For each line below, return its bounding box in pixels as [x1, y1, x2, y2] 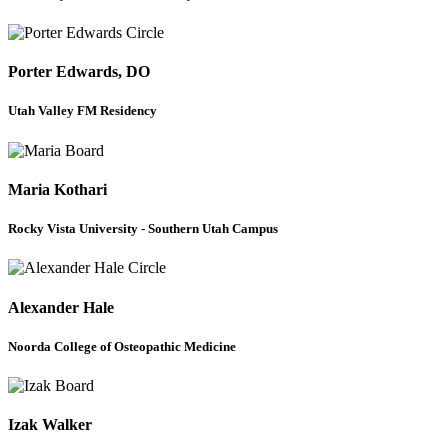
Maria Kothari [8, 180, 107, 198]
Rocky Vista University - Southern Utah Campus [8, 221, 278, 237]
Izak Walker [8, 416, 92, 434]
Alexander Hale [8, 298, 114, 316]
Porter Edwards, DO [8, 63, 150, 81]
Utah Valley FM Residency [8, 103, 157, 119]
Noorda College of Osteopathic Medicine [8, 338, 236, 354]
